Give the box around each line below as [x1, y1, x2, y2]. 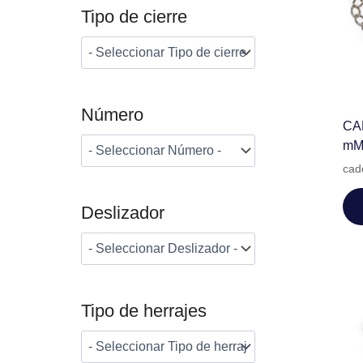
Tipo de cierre [81, 6, 187, 28]
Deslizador [81, 203, 164, 224]
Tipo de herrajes [81, 301, 207, 322]
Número [81, 105, 143, 126]
